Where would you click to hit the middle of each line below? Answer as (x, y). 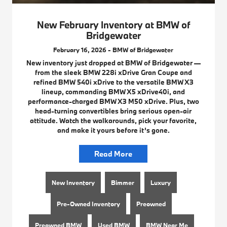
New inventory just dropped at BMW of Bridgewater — (113, 63)
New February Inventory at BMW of (113, 25)
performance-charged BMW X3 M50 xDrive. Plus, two (113, 101)
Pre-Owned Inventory (89, 203)
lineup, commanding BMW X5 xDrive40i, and (113, 91)
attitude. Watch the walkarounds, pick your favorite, (113, 120)
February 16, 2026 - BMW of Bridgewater (113, 49)
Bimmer (123, 182)
